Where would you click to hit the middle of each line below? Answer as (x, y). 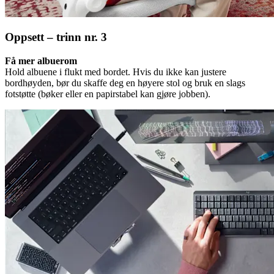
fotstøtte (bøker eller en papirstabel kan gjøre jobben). (108, 94)
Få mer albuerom (41, 61)
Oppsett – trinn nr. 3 (56, 37)
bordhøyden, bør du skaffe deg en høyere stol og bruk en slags (125, 83)
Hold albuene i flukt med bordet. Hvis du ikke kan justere (116, 72)
